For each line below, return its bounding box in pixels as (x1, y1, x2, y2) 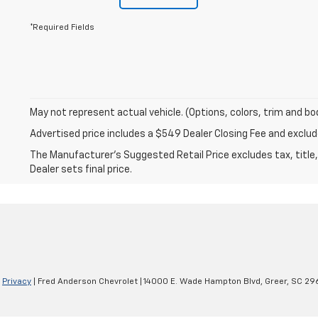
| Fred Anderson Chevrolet (31, 277, 138, 286)
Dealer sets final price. (30, 164, 132, 175)
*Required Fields (30, 23, 94, 32)
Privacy (2, 277, 31, 286)
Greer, (263, 277, 289, 286)
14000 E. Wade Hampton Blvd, (142, 277, 263, 286)
